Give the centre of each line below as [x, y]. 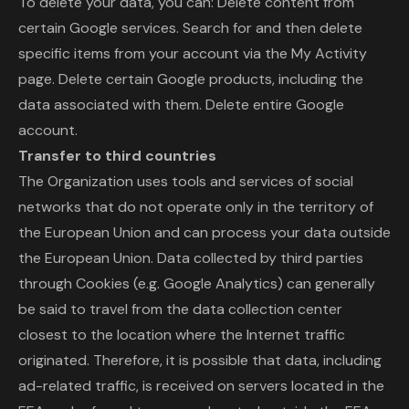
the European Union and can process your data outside [204, 232]
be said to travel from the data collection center [180, 309]
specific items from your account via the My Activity [193, 53]
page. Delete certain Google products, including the [191, 79]
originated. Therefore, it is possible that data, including [200, 360]
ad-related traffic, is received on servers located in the [201, 386]
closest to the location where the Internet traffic [182, 335]
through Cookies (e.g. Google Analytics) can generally [197, 283]
